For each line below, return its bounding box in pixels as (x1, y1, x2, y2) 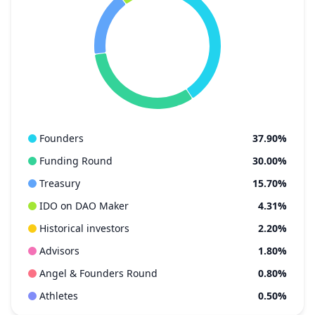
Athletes (39, 289, 78, 302)
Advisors (39, 244, 79, 257)
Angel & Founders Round (39, 266, 157, 280)
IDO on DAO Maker (39, 199, 129, 212)
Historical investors (39, 221, 129, 235)
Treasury (39, 176, 80, 190)
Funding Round (39, 154, 112, 167)
